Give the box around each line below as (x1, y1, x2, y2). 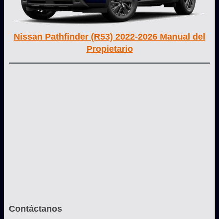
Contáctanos (9, 203, 62, 214)
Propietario (86, 44, 133, 54)
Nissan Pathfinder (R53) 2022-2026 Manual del (14, 31, 205, 42)
